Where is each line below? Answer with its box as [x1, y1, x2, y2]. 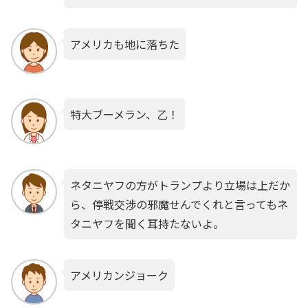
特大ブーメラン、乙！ [69, 106, 179, 123]
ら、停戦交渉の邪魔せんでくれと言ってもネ [69, 195, 288, 212]
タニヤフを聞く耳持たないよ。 [69, 214, 224, 232]
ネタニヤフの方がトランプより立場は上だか [69, 176, 290, 193]
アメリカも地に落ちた [69, 36, 179, 53]
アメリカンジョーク [69, 266, 168, 283]
